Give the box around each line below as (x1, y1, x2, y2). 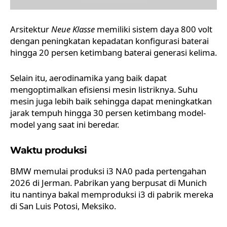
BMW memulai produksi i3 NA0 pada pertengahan (10, 165, 206, 177)
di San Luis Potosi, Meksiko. (10, 200, 116, 212)
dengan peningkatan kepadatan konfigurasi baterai (10, 34, 209, 47)
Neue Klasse (51, 23, 95, 35)
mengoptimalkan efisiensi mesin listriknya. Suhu (10, 83, 198, 95)
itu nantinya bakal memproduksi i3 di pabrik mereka (10, 188, 213, 200)
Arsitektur (10, 23, 51, 35)
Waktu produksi (10, 144, 87, 156)
